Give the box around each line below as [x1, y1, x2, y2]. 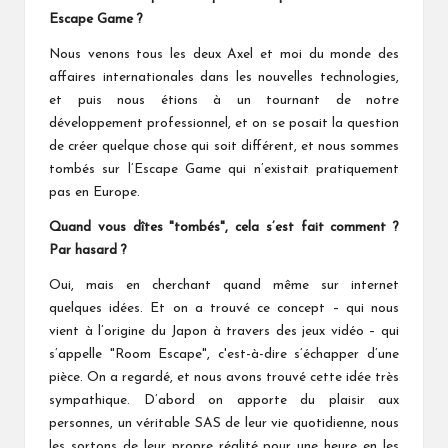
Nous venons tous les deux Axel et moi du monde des [49, 47, 399, 61]
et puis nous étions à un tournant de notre [49, 93, 399, 107]
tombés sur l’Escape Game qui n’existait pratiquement [49, 162, 399, 176]
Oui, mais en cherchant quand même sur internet [49, 278, 399, 292]
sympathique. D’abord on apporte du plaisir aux [49, 393, 399, 407]
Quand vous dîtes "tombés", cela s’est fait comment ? [49, 220, 399, 234]
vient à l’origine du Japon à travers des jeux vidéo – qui [49, 324, 399, 338]
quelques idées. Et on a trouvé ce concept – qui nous [49, 301, 399, 315]
